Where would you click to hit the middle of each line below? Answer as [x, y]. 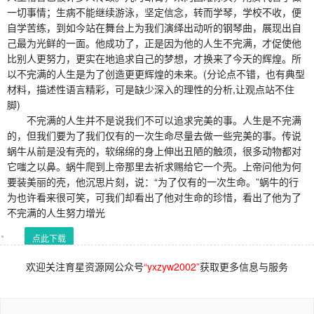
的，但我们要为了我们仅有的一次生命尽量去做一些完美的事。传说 [154, 135]
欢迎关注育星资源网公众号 [85, 266]
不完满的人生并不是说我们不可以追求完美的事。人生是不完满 [154, 120]
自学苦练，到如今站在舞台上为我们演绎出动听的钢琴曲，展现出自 [154, 27]
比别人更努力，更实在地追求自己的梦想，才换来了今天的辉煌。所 [154, 58]
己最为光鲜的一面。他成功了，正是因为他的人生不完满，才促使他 [154, 42]
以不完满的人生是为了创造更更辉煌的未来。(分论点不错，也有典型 [156, 73]
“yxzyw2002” [172, 266]
